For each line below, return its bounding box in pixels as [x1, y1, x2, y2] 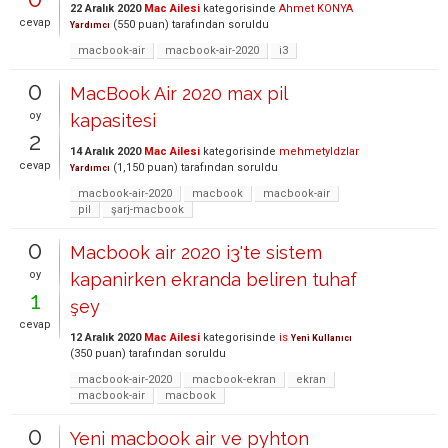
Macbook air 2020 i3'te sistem [70, 242, 322, 263]
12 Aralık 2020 [70, 331, 141, 344]
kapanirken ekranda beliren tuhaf [70, 269, 357, 290]
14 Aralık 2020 [70, 145, 141, 158]
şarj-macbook [111, 203, 184, 216]
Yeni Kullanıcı [291, 333, 352, 343]
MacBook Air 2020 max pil [70, 83, 287, 104]
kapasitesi [70, 110, 156, 131]
